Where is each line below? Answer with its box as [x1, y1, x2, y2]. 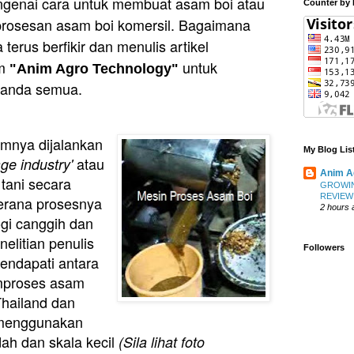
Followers [303, 243, 345, 252]
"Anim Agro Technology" [9, 60, 179, 77]
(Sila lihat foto [119, 331, 205, 352]
